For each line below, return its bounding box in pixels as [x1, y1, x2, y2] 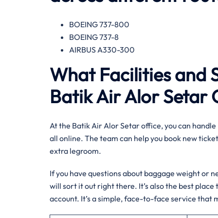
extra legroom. [50, 146, 101, 156]
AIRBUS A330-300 [69, 45, 135, 54]
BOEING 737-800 [69, 19, 129, 29]
